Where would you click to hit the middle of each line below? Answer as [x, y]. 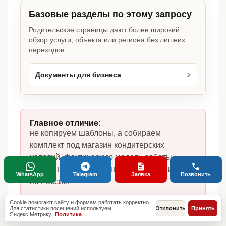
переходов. [47, 50]
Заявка [140, 174]
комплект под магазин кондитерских [97, 145]
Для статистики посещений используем [61, 208]
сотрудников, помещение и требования [103, 169]
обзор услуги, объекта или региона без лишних [107, 40]
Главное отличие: [65, 123]
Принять [203, 208]
